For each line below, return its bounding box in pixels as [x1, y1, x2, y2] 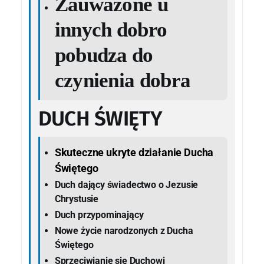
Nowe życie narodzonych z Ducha [54, 225, 193, 236]
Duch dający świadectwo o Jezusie [54, 179, 199, 190]
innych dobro [54, 18, 167, 41]
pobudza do [54, 43, 153, 67]
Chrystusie [54, 193, 99, 204]
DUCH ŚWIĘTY [38, 106, 162, 131]
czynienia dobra [54, 68, 191, 92]
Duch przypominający [54, 209, 144, 220]
